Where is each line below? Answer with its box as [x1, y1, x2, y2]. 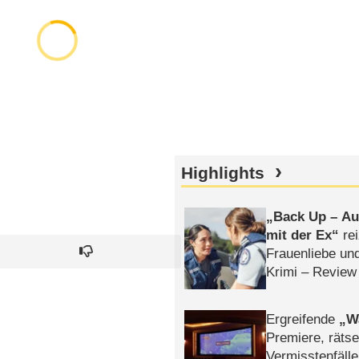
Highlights [180, 163, 264, 183]
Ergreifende [266, 311, 340, 327]
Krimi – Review [266, 264, 357, 280]
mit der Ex [266, 228, 333, 243]
